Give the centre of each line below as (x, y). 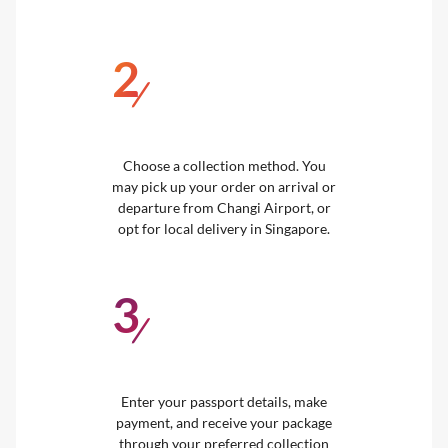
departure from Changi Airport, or (224, 207)
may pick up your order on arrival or (224, 186)
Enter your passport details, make (224, 401)
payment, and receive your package (224, 422)
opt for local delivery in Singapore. (224, 228)
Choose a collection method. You (224, 165)
